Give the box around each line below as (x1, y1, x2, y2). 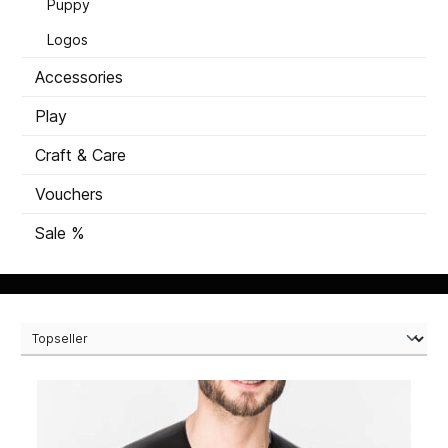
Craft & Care (35, 145, 126, 166)
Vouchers (35, 184, 103, 205)
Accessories (35, 67, 123, 88)
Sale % (35, 223, 84, 244)
